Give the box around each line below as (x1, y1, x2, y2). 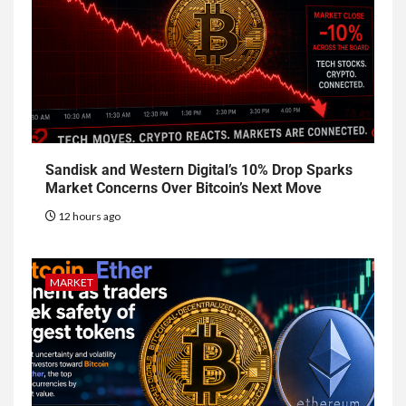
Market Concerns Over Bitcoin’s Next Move (45, 179, 322, 198)
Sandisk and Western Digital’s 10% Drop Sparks (45, 161, 353, 179)
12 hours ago (56, 209, 121, 224)
